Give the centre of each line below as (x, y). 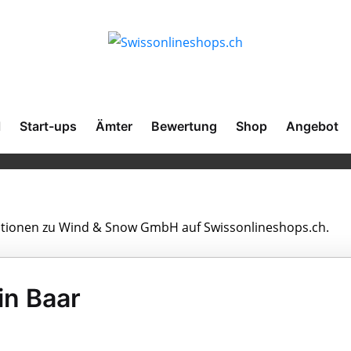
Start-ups (48, 126)
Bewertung (184, 126)
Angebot (312, 126)
